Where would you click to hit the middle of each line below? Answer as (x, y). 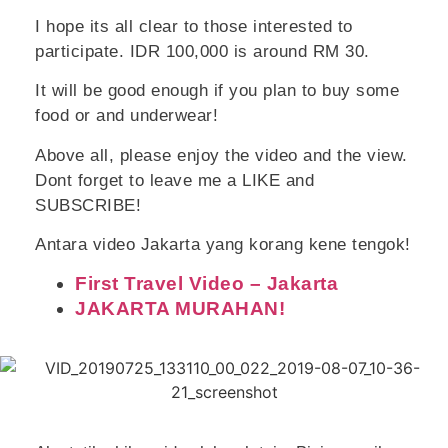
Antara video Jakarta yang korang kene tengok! (223, 245)
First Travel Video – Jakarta (206, 284)
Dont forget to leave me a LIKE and (174, 180)
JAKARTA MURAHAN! (180, 309)
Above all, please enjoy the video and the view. (221, 155)
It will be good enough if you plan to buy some (217, 91)
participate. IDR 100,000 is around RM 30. (202, 51)
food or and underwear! (126, 116)
